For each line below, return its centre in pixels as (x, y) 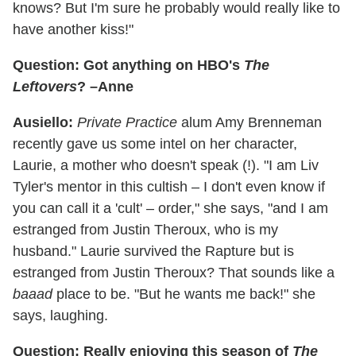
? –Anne (105, 86)
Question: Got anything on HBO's (128, 65)
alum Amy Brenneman (250, 122)
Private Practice (127, 122)
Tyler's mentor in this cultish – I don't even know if (169, 186)
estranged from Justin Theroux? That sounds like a (174, 272)
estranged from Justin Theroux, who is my (145, 229)
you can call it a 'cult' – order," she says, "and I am (170, 208)
